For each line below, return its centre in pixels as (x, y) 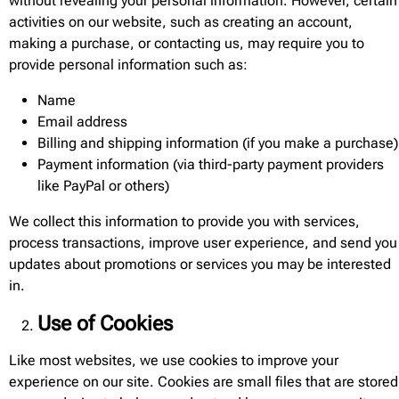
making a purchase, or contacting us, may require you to (187, 43)
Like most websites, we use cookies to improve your (174, 360)
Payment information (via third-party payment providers (211, 164)
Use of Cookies (105, 323)
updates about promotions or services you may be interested (200, 264)
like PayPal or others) (103, 186)
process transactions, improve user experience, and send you (203, 243)
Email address (82, 122)
